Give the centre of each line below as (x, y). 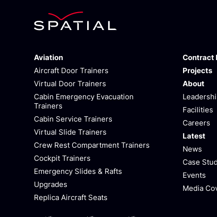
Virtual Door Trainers (70, 83)
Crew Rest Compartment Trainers (92, 145)
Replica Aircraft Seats (71, 197)
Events (194, 175)
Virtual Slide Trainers (70, 132)
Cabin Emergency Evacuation (84, 96)
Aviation (48, 57)
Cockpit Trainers (62, 158)
